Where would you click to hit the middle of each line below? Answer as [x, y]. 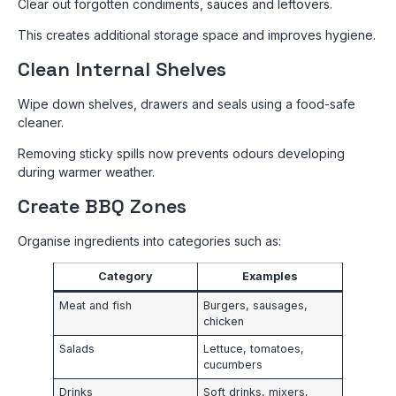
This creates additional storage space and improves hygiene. [197, 35]
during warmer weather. [86, 172]
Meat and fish [96, 305]
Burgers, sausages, [256, 305]
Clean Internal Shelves [122, 69]
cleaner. [41, 122]
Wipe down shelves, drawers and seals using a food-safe [187, 103]
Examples [270, 276]
